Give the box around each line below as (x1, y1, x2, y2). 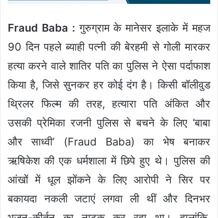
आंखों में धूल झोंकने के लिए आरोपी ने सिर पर (8, 173, 210, 186)
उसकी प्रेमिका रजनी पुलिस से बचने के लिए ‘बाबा (8, 116, 210, 129)
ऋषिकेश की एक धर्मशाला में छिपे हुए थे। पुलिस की (8, 154, 210, 167)
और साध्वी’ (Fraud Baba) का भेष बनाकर (8, 135, 210, 148)
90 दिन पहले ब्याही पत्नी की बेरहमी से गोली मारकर (8, 40, 210, 53)
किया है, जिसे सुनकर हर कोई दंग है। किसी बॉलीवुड (8, 78, 210, 91)
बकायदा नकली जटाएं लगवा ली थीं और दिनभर (8, 192, 210, 205)
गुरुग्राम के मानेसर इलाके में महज (74, 21, 210, 34)
